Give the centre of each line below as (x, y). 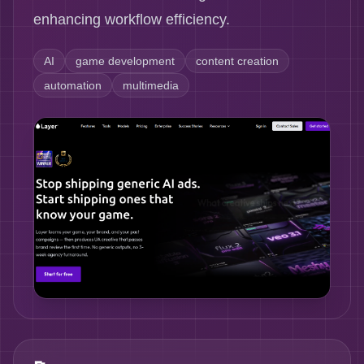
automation (73, 85)
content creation (237, 61)
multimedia (151, 85)
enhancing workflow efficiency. (132, 19)
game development (125, 61)
